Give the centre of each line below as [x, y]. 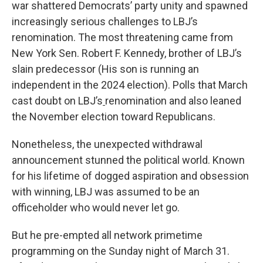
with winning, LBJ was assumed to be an [106, 192]
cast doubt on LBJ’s [57, 101]
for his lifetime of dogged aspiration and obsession [130, 176]
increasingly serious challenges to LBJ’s [105, 21]
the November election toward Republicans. [114, 117]
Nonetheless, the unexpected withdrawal [107, 144]
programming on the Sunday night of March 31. [121, 251]
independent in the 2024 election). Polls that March [130, 85]
